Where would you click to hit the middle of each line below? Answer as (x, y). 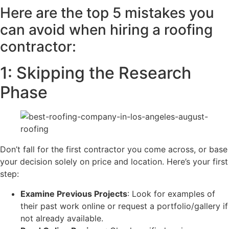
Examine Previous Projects (74, 193)
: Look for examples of (171, 193)
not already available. (62, 218)
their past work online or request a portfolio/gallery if (124, 206)
